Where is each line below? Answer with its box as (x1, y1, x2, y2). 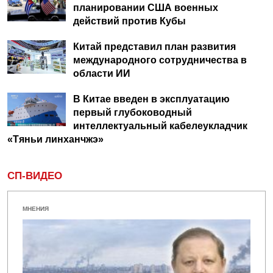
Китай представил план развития (73, 41, 236, 52)
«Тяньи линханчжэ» (7, 133, 104, 144)
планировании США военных (73, 2, 218, 13)
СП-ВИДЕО (7, 169, 62, 182)
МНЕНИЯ (23, 205, 49, 212)
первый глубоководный (73, 107, 192, 118)
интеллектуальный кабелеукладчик (73, 120, 247, 131)
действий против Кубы (73, 15, 186, 26)
